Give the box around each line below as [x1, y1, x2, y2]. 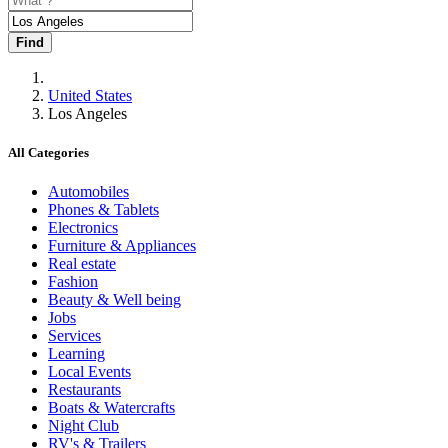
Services [48, 327, 101, 345]
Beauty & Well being [48, 291, 181, 309]
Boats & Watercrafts [48, 399, 175, 417]
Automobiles [48, 183, 129, 201]
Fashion [48, 273, 98, 291]
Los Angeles [48, 105, 135, 122]
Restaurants [48, 381, 121, 399]
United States [48, 87, 132, 104]
